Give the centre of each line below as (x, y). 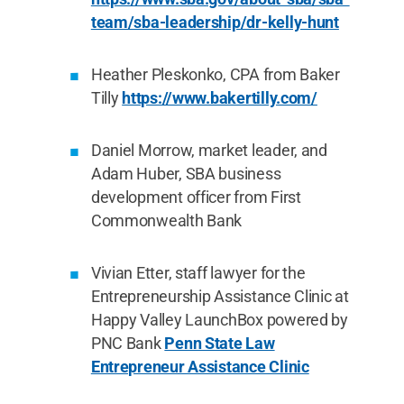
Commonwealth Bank (166, 220)
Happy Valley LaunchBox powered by (219, 320)
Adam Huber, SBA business (186, 174)
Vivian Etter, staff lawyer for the (198, 273)
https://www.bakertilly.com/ (220, 98)
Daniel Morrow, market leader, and (209, 150)
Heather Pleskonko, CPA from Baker (215, 74)
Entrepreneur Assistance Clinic (200, 367)
